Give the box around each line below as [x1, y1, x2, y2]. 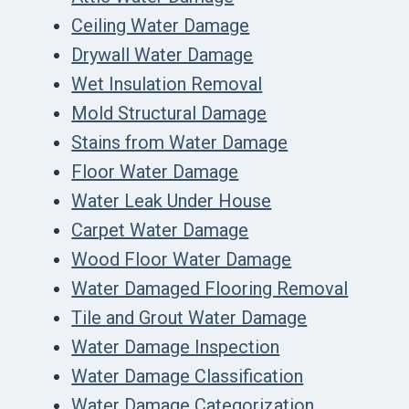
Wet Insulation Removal [71, 72, 263, 95]
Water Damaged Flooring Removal [71, 277, 349, 299]
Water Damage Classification [71, 364, 304, 387]
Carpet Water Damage [71, 218, 249, 241]
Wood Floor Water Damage [71, 247, 292, 270]
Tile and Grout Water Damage [71, 306, 308, 329]
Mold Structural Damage [71, 101, 267, 124]
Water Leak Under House [71, 189, 272, 212]
